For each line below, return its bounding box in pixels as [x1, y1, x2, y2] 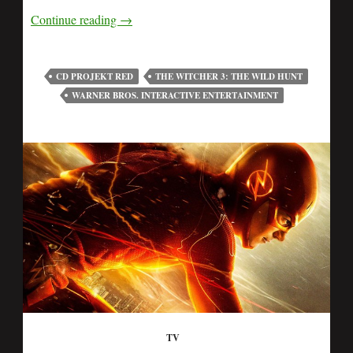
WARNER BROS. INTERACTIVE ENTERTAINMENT [72, 88, 278, 102]
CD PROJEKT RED [55, 69, 133, 83]
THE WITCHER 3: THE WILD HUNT [154, 69, 303, 83]
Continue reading [31, 10, 120, 28]
